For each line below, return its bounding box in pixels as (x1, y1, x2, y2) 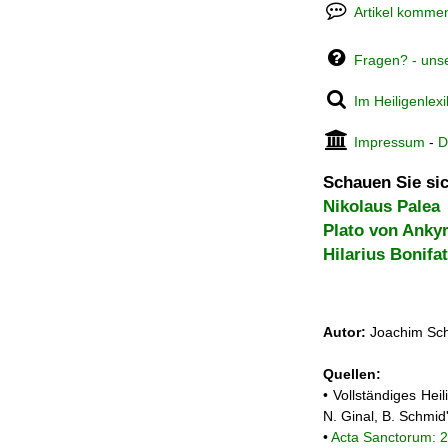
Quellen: (323, 366, 381, 383)
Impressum (354, 134, 426, 150)
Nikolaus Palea (323, 197, 440, 216)
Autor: (323, 324, 366, 341)
